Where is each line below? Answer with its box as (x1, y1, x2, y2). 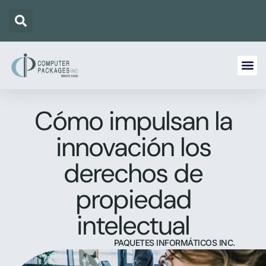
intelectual (77, 208, 189, 243)
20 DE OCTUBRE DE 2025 (126, 254, 223, 265)
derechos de (64, 156, 202, 191)
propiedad (75, 182, 191, 217)
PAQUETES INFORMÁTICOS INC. (113, 237, 235, 248)
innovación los (55, 129, 211, 164)
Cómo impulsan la (34, 103, 232, 138)
